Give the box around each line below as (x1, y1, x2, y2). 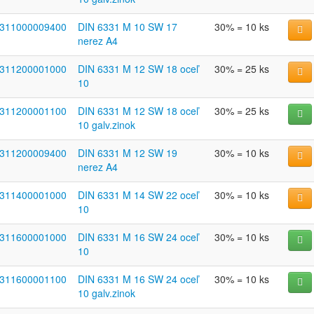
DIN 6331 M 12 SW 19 (77, 146, 177, 160)
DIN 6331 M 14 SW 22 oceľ (77, 188, 198, 202)
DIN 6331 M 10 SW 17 (77, 20, 177, 34)
